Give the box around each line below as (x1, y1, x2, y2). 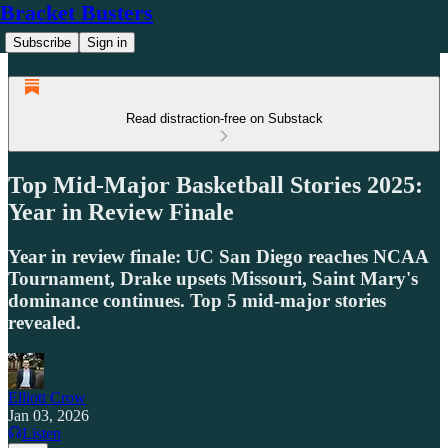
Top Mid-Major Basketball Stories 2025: (8, 171, 423, 198)
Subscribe (13, 35, 71, 50)
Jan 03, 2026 (8, 406, 89, 424)
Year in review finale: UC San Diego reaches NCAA (8, 245, 428, 267)
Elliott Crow (8, 388, 86, 406)
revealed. (8, 311, 81, 333)
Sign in (87, 35, 127, 50)
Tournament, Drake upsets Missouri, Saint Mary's (8, 267, 418, 289)
